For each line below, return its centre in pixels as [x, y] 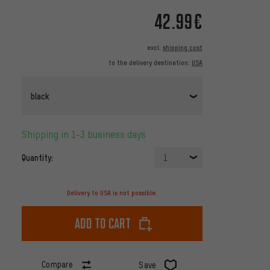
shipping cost [183, 48]
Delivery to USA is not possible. [112, 193]
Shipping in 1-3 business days [86, 134]
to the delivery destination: [150, 63]
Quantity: [37, 158]
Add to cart [102, 224]
